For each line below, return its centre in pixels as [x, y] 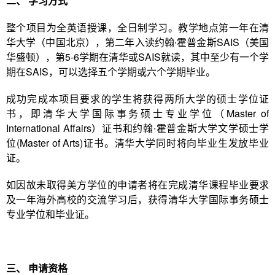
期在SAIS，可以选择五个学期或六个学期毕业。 [111, 72]
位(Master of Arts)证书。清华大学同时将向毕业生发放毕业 [137, 143]
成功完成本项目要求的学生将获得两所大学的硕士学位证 [137, 99]
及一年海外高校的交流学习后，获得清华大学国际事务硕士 [137, 199]
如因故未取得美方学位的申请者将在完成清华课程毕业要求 [137, 184]
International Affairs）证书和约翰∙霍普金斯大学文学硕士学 [137, 128]
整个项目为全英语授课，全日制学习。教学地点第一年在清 [137, 27]
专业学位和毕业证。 [50, 214]
